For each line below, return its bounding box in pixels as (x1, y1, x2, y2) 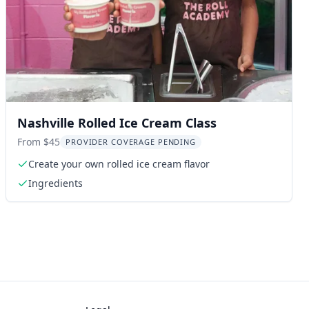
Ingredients (28, 177, 83, 190)
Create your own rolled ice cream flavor (28, 157, 210, 170)
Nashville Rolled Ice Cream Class (17, 114, 217, 131)
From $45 (17, 135, 60, 148)
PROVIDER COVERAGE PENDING (66, 137, 196, 147)
